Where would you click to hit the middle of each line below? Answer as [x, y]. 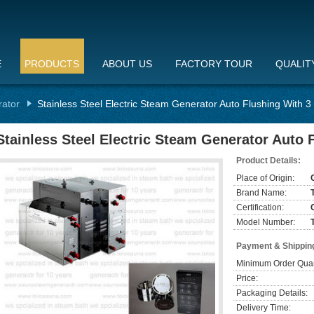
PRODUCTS [52, 64]
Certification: [260, 207]
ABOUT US [127, 64]
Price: [247, 278]
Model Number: [266, 222]
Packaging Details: [272, 293]
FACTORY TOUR [214, 64]
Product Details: [268, 161]
